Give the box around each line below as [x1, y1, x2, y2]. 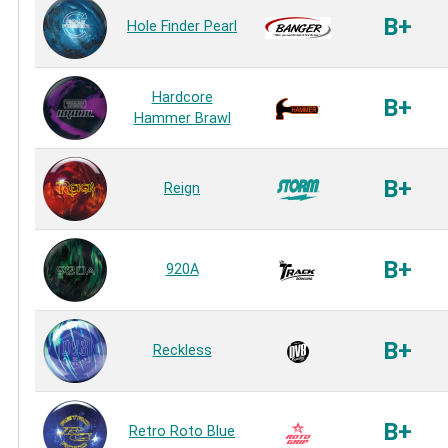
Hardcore [151, 89, 213, 107]
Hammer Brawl [133, 110, 231, 128]
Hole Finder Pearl [127, 18, 237, 36]
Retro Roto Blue [129, 423, 235, 441]
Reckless [152, 342, 212, 360]
